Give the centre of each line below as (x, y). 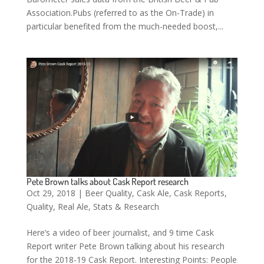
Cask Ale (153, 193)
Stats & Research (126, 206)
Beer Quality (108, 193)
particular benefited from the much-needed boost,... (125, 26)
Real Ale (73, 206)
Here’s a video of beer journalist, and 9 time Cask (120, 232)
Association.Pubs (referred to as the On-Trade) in (120, 12)
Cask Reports (199, 193)
